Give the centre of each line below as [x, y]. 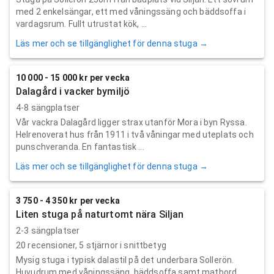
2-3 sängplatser [48, 230]
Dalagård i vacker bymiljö [73, 91]
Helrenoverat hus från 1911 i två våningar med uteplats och [135, 134]
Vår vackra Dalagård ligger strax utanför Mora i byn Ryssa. [131, 122]
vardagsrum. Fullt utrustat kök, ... [82, 24]
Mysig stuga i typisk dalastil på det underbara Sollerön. [125, 260]
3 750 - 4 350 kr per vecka [68, 200]
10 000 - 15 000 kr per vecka [73, 77]
